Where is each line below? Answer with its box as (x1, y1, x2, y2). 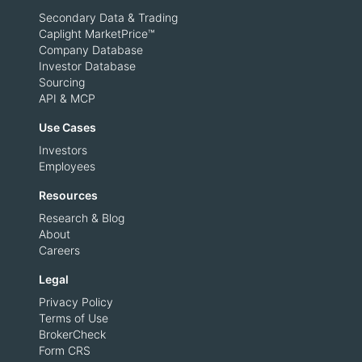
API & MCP (39, 91, 95, 106)
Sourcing (39, 75, 85, 90)
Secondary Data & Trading (39, 11, 178, 25)
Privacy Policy (39, 295, 113, 309)
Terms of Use (39, 311, 108, 326)
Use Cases (39, 120, 96, 135)
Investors (39, 143, 87, 158)
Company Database (39, 43, 143, 57)
